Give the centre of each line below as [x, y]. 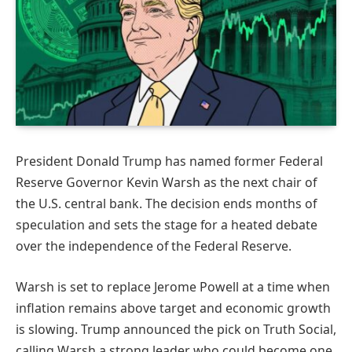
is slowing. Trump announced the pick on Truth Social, [176, 329]
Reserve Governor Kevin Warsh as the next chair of [166, 183]
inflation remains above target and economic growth [173, 308]
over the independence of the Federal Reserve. [154, 246]
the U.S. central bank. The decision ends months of [166, 204]
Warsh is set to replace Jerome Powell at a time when [173, 286]
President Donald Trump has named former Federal [169, 161]
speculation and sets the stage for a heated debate [167, 225]
